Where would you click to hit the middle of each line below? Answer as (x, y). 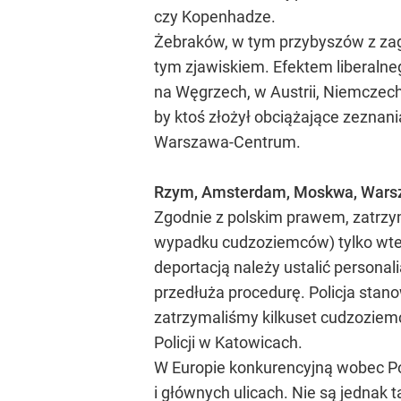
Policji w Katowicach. (228, 342)
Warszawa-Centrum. (227, 142)
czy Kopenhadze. (215, 17)
